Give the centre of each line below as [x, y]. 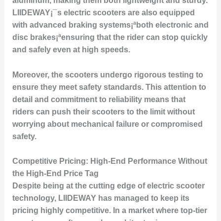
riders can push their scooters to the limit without [103, 111]
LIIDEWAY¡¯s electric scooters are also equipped [103, 13]
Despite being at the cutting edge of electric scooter [108, 186]
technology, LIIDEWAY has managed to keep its [101, 198]
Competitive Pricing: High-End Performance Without [110, 161]
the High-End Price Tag [55, 174]
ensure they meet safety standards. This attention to [109, 87]
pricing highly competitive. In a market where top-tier [110, 211]
